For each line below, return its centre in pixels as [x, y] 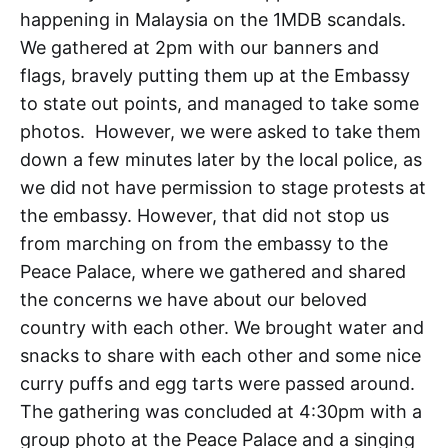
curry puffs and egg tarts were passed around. [217, 383]
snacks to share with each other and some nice [220, 355]
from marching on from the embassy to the [204, 243]
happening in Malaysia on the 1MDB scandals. [213, 19]
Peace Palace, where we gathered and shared [213, 271]
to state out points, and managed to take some [219, 103]
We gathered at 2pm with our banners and [199, 47]
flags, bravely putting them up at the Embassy [215, 75]
